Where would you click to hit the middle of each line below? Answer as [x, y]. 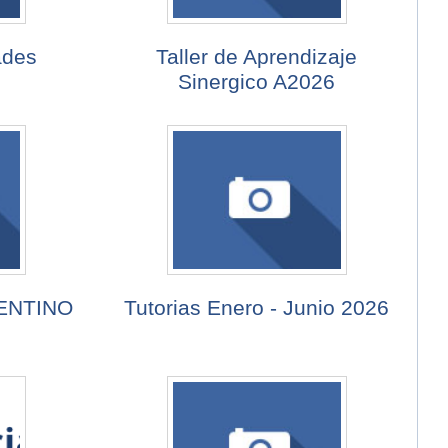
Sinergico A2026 [257, 82]
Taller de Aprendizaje [257, 57]
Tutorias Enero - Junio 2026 [257, 308]
